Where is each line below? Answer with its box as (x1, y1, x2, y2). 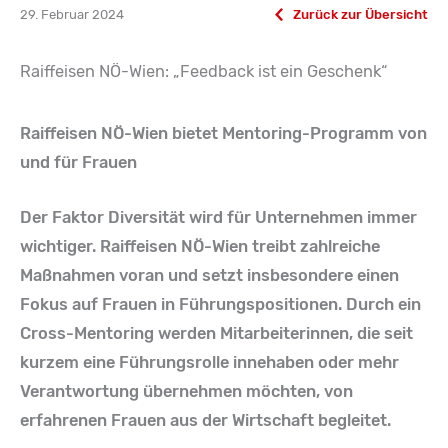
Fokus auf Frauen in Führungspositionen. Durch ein (20, 295, 421, 315)
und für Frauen (20, 153, 137, 173)
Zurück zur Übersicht (293, 6, 428, 22)
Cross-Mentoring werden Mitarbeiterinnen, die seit (20, 324, 413, 344)
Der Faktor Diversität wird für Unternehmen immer (20, 208, 417, 228)
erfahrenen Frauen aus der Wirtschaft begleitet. (20, 411, 391, 431)
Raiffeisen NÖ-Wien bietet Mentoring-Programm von (20, 124, 427, 144)
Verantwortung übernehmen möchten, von (20, 382, 353, 402)
